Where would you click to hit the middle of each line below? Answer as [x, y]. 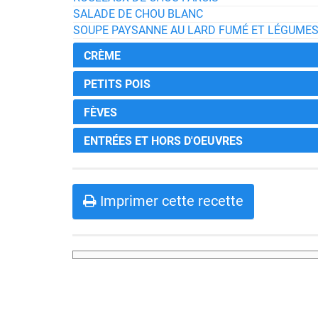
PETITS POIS [117, 84]
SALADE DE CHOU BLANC [138, 14]
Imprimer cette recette [170, 201]
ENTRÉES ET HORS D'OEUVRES [163, 141]
